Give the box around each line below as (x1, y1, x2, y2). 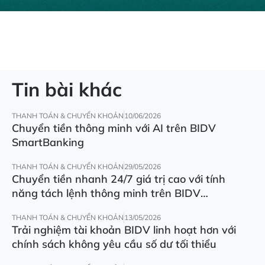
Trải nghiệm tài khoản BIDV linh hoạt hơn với (12, 223, 236, 237)
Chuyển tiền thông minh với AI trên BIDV (12, 121, 216, 135)
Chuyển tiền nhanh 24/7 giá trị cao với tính (12, 172, 225, 186)
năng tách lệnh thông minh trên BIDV (12, 186, 201, 201)
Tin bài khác (12, 77, 122, 102)
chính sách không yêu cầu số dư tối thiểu (12, 237, 216, 251)
